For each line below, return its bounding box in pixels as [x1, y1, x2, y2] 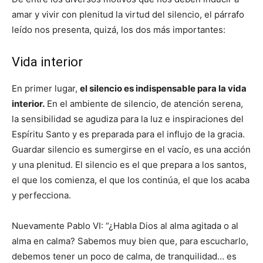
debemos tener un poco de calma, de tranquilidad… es [12, 251, 237, 262]
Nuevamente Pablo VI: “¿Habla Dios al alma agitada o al [12, 220, 238, 231]
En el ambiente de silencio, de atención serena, [45, 98, 243, 109]
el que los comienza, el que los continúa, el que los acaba [12, 174, 249, 186]
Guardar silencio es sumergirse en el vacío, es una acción [12, 144, 251, 155]
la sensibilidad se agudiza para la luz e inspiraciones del [12, 113, 244, 124]
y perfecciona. [12, 190, 71, 201]
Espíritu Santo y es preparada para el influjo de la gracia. [12, 129, 245, 140]
